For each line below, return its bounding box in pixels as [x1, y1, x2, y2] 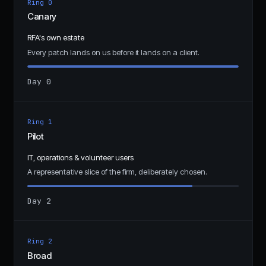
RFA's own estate [27, 33, 84, 43]
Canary [27, 11, 56, 23]
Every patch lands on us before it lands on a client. [27, 47, 199, 57]
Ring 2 [27, 237, 52, 246]
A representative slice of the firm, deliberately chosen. [27, 167, 207, 177]
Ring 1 [27, 118, 52, 126]
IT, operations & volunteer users [27, 152, 134, 162]
